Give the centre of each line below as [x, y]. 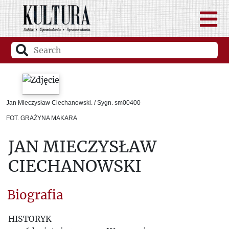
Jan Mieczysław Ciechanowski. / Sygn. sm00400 [73, 103]
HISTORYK [30, 219]
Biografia [35, 195]
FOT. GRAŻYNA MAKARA [42, 118]
